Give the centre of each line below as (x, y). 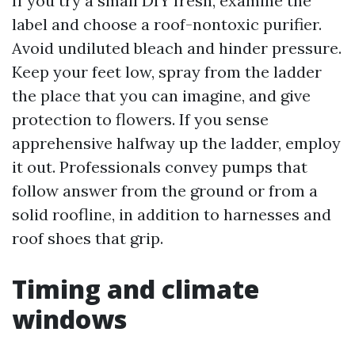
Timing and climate (136, 289)
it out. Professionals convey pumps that (160, 167)
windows (69, 319)
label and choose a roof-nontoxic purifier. (167, 24)
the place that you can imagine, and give (161, 95)
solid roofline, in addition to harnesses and (172, 214)
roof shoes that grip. (88, 238)
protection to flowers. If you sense (140, 119)
